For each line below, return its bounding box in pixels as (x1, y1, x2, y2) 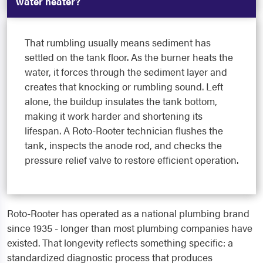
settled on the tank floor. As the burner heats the (25, 50, 233, 65)
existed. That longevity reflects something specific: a (7, 235, 233, 250)
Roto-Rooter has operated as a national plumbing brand (7, 206, 249, 221)
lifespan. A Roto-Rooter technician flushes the (25, 123, 223, 138)
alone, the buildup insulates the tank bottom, (25, 94, 217, 109)
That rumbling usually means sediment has (25, 35, 211, 50)
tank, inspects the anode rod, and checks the (25, 138, 222, 153)
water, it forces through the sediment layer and (25, 65, 227, 79)
